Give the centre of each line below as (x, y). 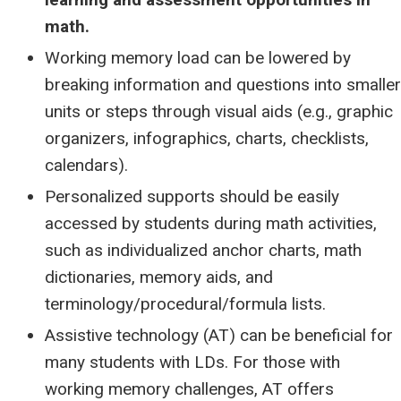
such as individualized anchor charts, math (203, 250)
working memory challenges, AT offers (189, 389)
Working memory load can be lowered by (198, 58)
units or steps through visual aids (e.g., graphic (219, 111)
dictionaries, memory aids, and (159, 277)
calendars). (86, 165)
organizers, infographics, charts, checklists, (207, 138)
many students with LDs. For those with (192, 362)
